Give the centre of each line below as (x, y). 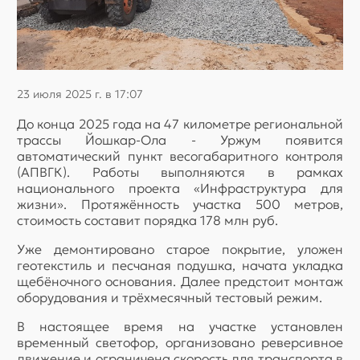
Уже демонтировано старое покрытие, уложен (180, 249)
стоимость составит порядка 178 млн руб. (147, 220)
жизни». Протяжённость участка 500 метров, (180, 204)
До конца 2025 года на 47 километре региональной (180, 123)
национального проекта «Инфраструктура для (180, 188)
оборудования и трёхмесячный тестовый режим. (170, 297)
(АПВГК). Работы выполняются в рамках (180, 172)
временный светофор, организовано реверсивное (180, 342)
